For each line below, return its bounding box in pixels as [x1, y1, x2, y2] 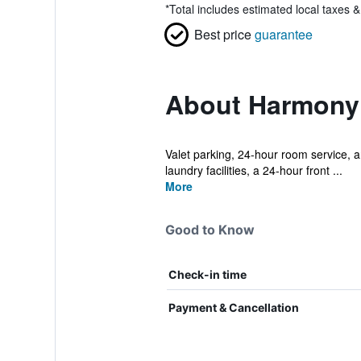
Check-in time [168, 268, 247, 281]
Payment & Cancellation [168, 301, 299, 314]
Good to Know [164, 222, 255, 238]
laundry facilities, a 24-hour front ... [164, 162, 342, 178]
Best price [193, 25, 251, 44]
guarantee [254, 25, 313, 44]
